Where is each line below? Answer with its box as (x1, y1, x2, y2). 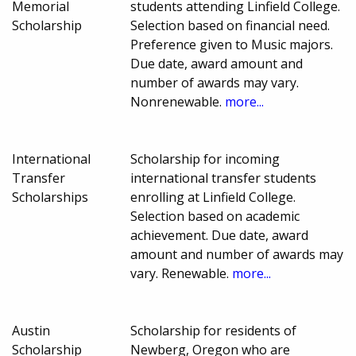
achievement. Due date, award (130, 226, 309, 244)
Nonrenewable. (130, 92, 226, 110)
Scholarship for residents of (130, 321, 297, 339)
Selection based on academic (130, 207, 300, 225)
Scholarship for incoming (130, 149, 281, 168)
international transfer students (130, 168, 317, 187)
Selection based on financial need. (130, 16, 331, 34)
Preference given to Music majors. (130, 35, 334, 53)
